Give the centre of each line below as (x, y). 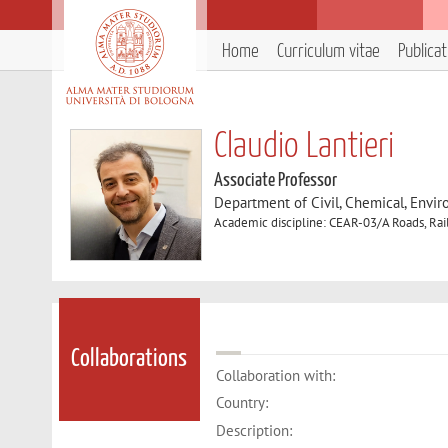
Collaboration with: (276, 375)
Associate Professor (276, 180)
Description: (254, 430)
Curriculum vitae (328, 51)
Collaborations (129, 359)
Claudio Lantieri (304, 147)
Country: (242, 403)
